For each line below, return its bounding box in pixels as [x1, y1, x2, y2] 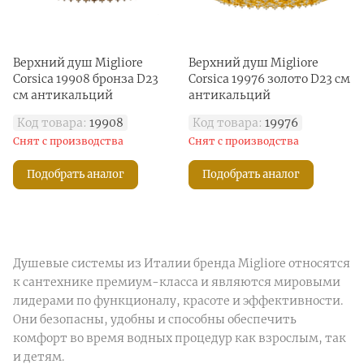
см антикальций [13, 87, 113, 102]
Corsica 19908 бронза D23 [13, 71, 158, 86]
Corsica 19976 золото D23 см [188, 71, 350, 86]
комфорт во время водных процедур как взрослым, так [13, 330, 346, 345]
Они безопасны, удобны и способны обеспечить [13, 311, 297, 327]
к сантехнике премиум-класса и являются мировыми [13, 274, 340, 289]
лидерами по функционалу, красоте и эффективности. [13, 292, 343, 308]
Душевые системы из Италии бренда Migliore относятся [13, 255, 350, 271]
